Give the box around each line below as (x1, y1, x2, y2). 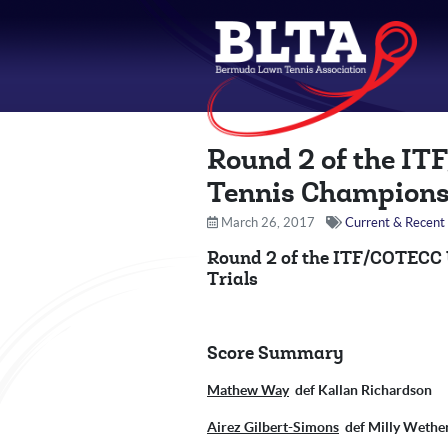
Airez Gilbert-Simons (207, 419, 339, 435)
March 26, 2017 (218, 215, 315, 230)
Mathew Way (207, 382, 289, 398)
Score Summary (207, 342, 344, 365)
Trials (207, 268, 258, 291)
